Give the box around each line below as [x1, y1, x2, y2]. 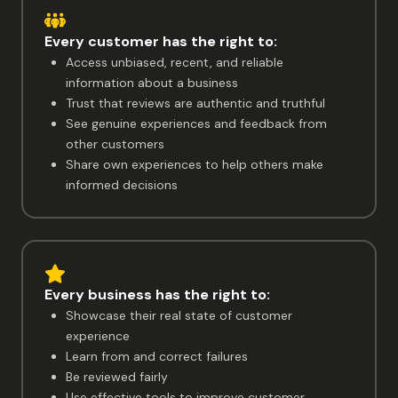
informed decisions [66, 176, 178, 193]
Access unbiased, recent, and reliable [66, 53, 283, 70]
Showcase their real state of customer [66, 306, 292, 323]
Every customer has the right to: [44, 31, 277, 51]
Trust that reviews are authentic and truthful [66, 94, 325, 111]
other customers [66, 135, 164, 152]
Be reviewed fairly [66, 368, 168, 385]
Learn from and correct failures [66, 347, 248, 364]
